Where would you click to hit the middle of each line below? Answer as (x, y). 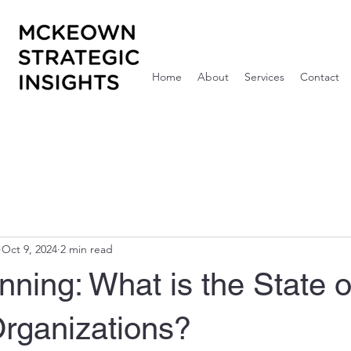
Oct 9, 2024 (29, 250)
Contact (320, 77)
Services (264, 77)
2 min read (87, 250)
